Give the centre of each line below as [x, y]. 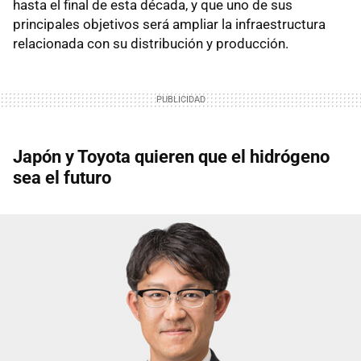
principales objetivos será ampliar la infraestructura [169, 24]
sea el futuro [62, 177]
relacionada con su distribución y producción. [151, 43]
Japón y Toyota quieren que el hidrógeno [171, 156]
